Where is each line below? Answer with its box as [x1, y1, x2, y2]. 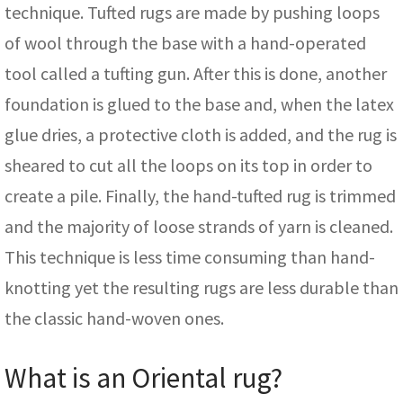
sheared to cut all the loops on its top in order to [4, 154, 372, 177]
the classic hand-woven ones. [4, 307, 224, 330]
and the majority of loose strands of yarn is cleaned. [4, 215, 393, 238]
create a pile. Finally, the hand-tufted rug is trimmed [4, 184, 396, 208]
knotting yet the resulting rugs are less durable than [4, 276, 399, 300]
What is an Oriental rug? [4, 360, 282, 397]
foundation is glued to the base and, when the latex [4, 93, 394, 116]
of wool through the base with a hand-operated [4, 31, 366, 55]
